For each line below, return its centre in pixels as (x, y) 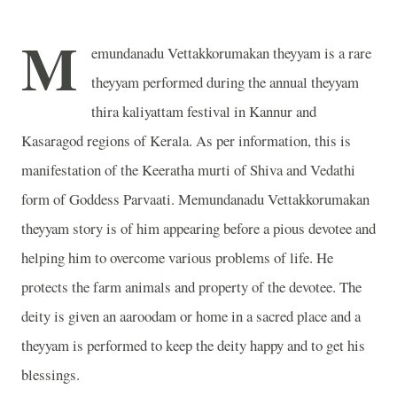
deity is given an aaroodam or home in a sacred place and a (191, 316)
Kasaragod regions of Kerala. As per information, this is (186, 140)
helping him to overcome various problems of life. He (177, 257)
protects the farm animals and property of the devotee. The (191, 287)
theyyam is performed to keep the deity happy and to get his (193, 345)
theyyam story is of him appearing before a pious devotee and (198, 228)
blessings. (51, 374)
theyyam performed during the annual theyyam (225, 82)
